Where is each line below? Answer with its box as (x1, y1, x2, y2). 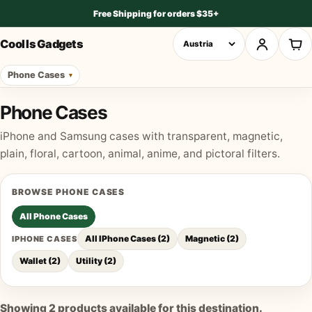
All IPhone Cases (84, 233, 156, 244)
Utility (76, 256, 102, 267)
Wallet (19, 256, 47, 267)
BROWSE (12, 187, 56, 198)
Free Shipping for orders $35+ (93, 8, 219, 19)
